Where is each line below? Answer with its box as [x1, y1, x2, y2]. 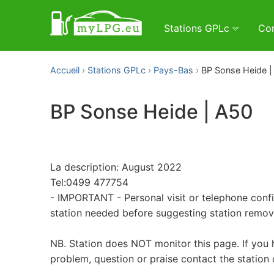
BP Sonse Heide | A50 [50, 100, 253, 124]
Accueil [50, 65, 80, 75]
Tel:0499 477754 [50, 176, 128, 188]
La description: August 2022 [50, 160, 182, 173]
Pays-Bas [154, 65, 193, 75]
